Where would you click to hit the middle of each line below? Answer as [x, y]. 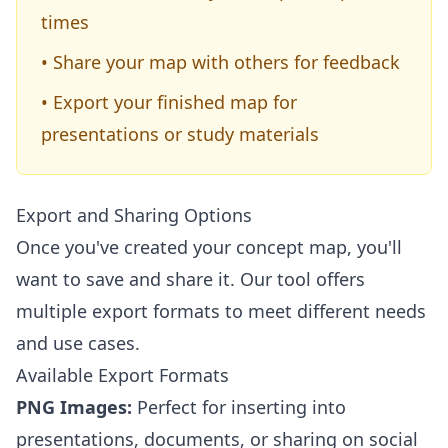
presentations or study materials [180, 134]
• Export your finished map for [169, 102]
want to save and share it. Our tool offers [190, 279]
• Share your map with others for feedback [220, 62]
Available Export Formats [122, 375]
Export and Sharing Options [134, 215]
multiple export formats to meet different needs [221, 311]
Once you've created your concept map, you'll [209, 247]
